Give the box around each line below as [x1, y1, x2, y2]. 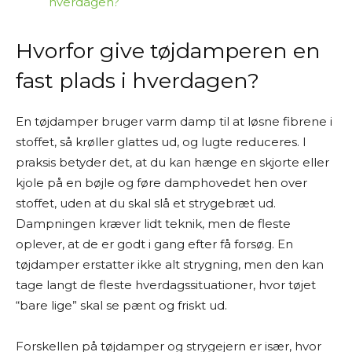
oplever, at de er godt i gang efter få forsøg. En [16, 236, 293, 251]
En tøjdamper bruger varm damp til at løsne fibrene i [16, 114, 332, 129]
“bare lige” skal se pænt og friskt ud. [16, 298, 227, 313]
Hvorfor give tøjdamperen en [16, 38, 321, 64]
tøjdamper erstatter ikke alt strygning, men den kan [16, 257, 324, 272]
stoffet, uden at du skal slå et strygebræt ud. [16, 196, 276, 211]
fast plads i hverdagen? [16, 68, 259, 93]
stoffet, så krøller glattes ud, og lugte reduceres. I [16, 134, 306, 149]
